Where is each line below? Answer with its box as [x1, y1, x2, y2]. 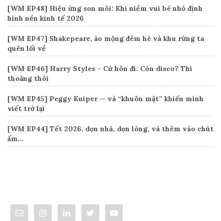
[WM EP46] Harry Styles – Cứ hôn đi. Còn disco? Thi [7, 64, 192, 74]
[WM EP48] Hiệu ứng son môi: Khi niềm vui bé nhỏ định [7, 4, 203, 13]
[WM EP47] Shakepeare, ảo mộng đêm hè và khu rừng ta [7, 34, 204, 43]
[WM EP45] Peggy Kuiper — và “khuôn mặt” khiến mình [7, 94, 204, 104]
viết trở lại [7, 104, 45, 113]
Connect [15, 178, 41, 186]
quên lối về [7, 44, 46, 53]
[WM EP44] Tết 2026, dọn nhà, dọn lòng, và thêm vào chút [7, 124, 214, 134]
